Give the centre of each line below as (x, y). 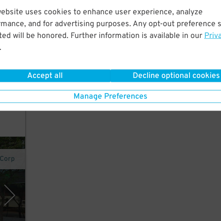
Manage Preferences (110, 96)
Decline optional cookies (176, 76)
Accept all (45, 76)
